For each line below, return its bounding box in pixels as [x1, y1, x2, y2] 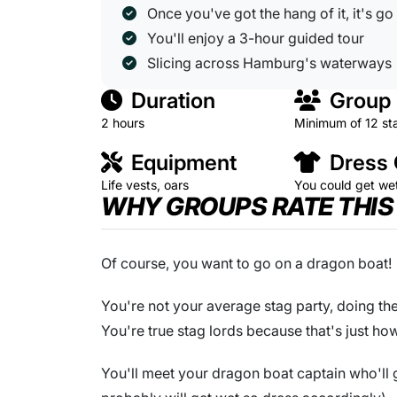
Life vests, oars [101, 176, 189, 192]
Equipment [126, 149, 237, 175]
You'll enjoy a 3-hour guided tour [147, 28, 368, 47]
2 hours [101, 114, 144, 130]
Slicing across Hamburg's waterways [147, 53, 392, 72]
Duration [126, 87, 215, 113]
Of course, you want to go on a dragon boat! [101, 253, 392, 272]
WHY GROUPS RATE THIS [101, 191, 393, 222]
